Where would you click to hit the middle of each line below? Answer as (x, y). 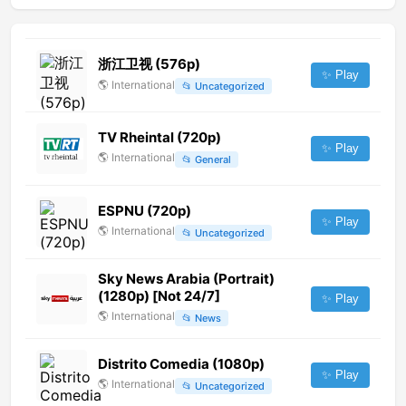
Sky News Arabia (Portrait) (186, 279)
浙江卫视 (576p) (149, 63)
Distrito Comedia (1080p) (181, 364)
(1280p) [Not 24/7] (159, 296)
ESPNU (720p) (145, 211)
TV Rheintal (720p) (159, 138)
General (213, 159)
